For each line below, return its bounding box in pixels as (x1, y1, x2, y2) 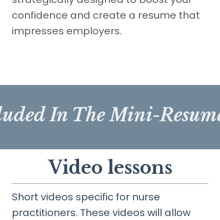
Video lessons (48, 157, 172, 179)
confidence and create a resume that (12, 8, 200, 23)
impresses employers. (12, 24, 122, 38)
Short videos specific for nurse (12, 190, 160, 204)
